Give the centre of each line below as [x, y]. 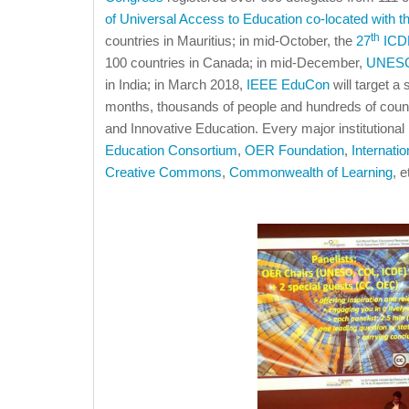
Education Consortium [171, 151]
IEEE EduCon [288, 85]
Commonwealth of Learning [311, 173]
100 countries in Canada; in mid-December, [236, 63]
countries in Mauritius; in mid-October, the [231, 41]
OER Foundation [294, 151]
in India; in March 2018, [176, 85]
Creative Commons [163, 173]
